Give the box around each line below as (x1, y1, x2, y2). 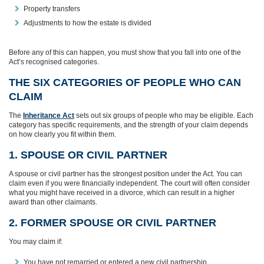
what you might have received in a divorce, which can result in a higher (9, 188, 235, 197)
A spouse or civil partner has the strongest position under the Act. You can (9, 169, 242, 178)
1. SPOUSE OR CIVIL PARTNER (9, 148, 167, 161)
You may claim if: (9, 237, 62, 246)
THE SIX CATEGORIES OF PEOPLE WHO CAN (9, 76, 241, 88)
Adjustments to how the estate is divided (24, 18, 151, 27)
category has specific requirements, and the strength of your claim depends (9, 120, 248, 129)
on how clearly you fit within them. (9, 130, 116, 138)
